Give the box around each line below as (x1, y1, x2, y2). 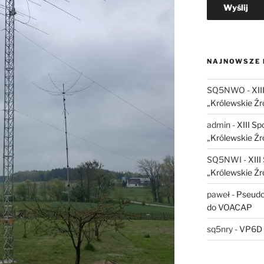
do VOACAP (206, 202, 252, 213)
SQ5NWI (206, 154, 242, 165)
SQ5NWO (206, 85, 245, 95)
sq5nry (206, 224, 233, 235)
